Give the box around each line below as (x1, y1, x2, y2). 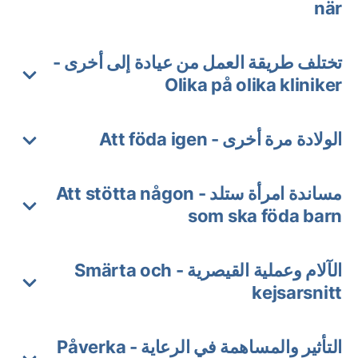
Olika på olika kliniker (164, 74, 342, 95)
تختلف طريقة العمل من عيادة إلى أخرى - (53, 52, 342, 73)
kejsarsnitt (252, 282, 342, 303)
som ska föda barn (188, 205, 342, 226)
